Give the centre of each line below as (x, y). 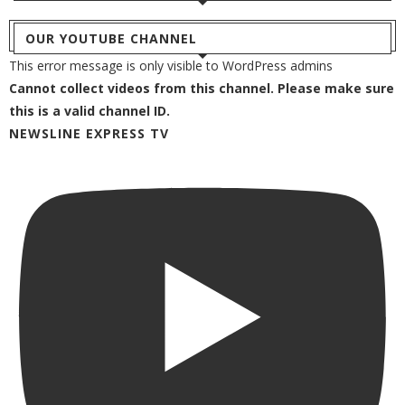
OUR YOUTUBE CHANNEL (111, 39)
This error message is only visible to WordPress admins (171, 66)
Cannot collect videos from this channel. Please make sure (202, 89)
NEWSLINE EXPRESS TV (89, 134)
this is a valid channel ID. (89, 111)
